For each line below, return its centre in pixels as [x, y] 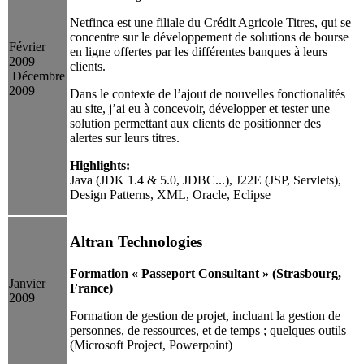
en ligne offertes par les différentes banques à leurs [199, 51]
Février [27, 47]
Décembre [37, 76]
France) [91, 288]
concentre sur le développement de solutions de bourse [209, 37]
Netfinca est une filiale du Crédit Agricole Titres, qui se [210, 22]
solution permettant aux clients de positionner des [195, 123]
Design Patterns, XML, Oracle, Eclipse [170, 194]
